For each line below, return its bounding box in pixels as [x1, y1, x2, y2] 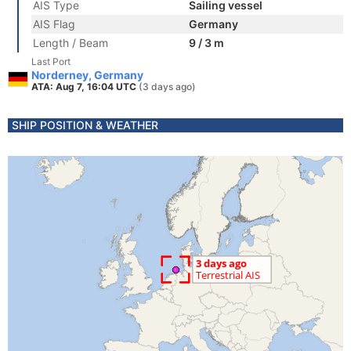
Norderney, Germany [31, 68, 143, 81]
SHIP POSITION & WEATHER [12, 118, 158, 132]
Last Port [31, 56, 71, 67]
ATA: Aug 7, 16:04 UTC [31, 81, 139, 92]
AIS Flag [33, 17, 75, 31]
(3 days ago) [139, 81, 196, 92]
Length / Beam [33, 36, 108, 49]
